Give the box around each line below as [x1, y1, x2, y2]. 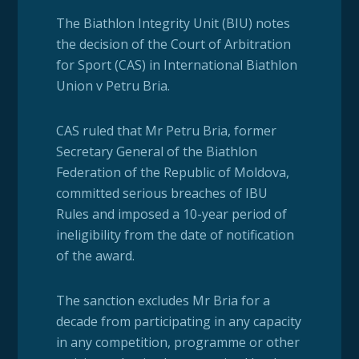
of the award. [55, 247, 135, 265]
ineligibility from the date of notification [55, 226, 294, 244]
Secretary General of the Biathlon [55, 143, 257, 161]
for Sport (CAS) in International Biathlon [55, 56, 297, 75]
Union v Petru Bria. [55, 77, 170, 95]
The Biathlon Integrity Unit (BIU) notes [55, 14, 290, 33]
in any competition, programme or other [55, 333, 300, 352]
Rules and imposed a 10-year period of [55, 205, 287, 224]
